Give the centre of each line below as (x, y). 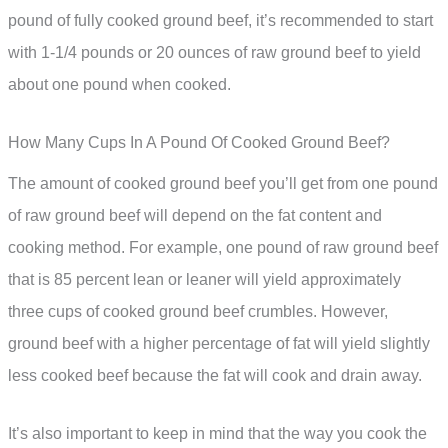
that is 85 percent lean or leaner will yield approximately (204, 279)
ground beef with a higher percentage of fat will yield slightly (219, 343)
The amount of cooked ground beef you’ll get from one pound (223, 183)
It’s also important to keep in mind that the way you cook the (217, 433)
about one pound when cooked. (119, 85)
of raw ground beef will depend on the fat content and (195, 215)
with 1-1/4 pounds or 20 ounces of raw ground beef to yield (214, 53)
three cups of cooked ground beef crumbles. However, (198, 311)
